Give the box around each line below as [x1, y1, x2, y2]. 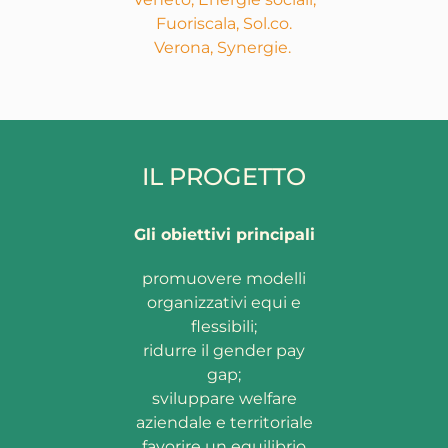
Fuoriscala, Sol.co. [156, 14, 292, 34]
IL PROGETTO [142, 162, 306, 192]
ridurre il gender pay [143, 341, 305, 361]
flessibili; [191, 317, 257, 337]
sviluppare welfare [151, 389, 297, 409]
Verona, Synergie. [153, 38, 295, 58]
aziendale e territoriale [135, 413, 313, 433]
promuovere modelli [142, 269, 306, 289]
